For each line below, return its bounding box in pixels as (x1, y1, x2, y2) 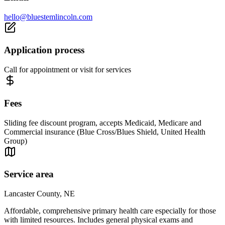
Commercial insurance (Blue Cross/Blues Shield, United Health (4, 127, 205, 136)
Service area (4, 169, 54, 180)
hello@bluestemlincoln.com (4, 12, 92, 21)
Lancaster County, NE (4, 189, 75, 198)
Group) (4, 136, 27, 145)
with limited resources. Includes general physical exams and (4, 215, 193, 224)
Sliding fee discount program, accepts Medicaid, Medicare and (4, 118, 201, 127)
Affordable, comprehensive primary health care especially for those (4, 206, 216, 215)
